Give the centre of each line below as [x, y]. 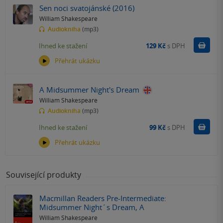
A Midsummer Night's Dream [89, 90]
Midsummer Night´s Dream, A [92, 207]
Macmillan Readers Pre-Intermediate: [103, 198]
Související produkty [44, 175]
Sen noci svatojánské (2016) [87, 8]
